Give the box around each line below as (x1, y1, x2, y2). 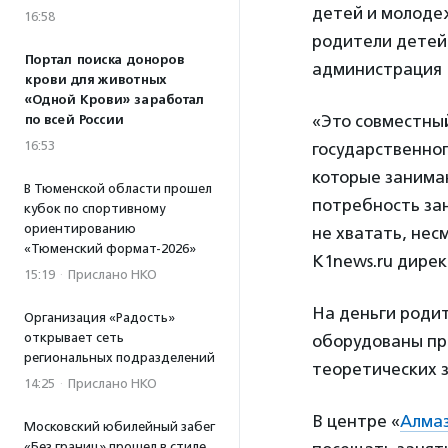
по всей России (24, 112, 123, 128)
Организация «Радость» (24, 310, 175, 325)
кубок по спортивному (24, 201, 165, 216)
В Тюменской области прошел (24, 181, 212, 196)
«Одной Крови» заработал (24, 92, 204, 108)
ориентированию (24, 221, 136, 236)
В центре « (312, 411, 400, 431)
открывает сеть (24, 330, 124, 345)
